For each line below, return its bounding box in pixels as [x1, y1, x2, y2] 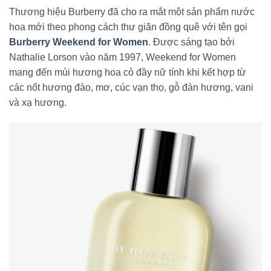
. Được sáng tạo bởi [148, 36, 235, 47]
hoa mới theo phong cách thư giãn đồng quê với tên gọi [9, 21, 247, 32]
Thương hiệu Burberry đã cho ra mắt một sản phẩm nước [9, 6, 255, 17]
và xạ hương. [9, 97, 67, 108]
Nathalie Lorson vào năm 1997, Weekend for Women [9, 51, 236, 62]
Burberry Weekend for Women [9, 36, 148, 47]
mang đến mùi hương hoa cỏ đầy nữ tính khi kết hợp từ [9, 67, 246, 77]
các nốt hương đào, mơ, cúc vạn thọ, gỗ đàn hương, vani [9, 82, 253, 93]
